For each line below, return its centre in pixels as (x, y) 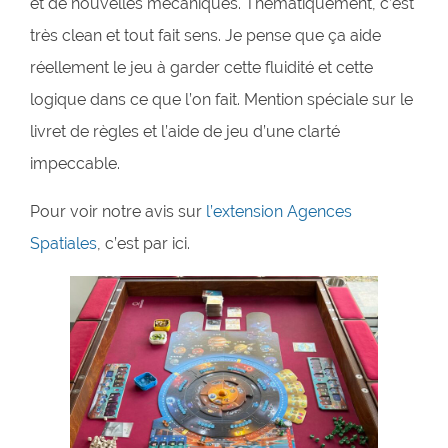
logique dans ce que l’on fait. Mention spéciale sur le (221, 99)
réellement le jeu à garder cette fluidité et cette (201, 67)
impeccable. (75, 163)
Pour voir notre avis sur (118, 211)
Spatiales (63, 243)
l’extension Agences (279, 211)
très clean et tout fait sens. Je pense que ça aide (205, 35)
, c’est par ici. (143, 243)
